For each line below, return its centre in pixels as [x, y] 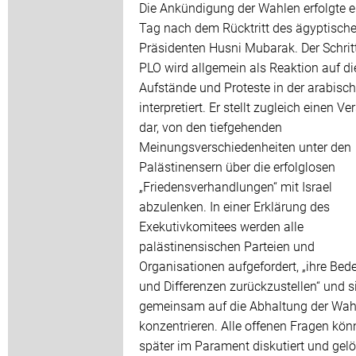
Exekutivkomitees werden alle [221, 226]
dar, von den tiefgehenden [211, 127]
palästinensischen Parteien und [227, 246]
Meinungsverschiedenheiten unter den [245, 147]
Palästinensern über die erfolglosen [237, 167]
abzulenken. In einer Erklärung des [234, 207]
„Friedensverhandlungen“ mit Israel [236, 187]
